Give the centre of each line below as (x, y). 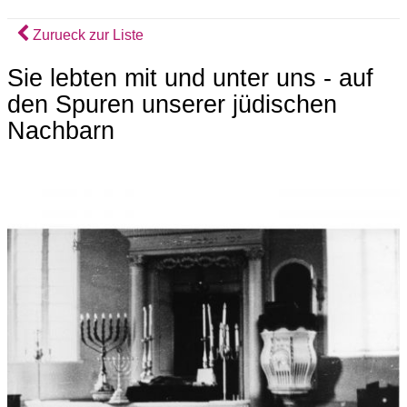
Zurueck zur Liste (86, 35)
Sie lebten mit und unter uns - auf (190, 78)
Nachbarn (61, 130)
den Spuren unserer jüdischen (172, 104)
